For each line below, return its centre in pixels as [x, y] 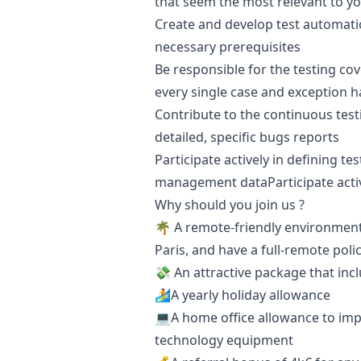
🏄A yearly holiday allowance [243, 295]
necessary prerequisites [228, 47]
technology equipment [224, 340]
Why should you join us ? [230, 205]
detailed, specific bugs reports [247, 137]
